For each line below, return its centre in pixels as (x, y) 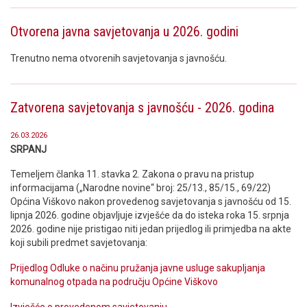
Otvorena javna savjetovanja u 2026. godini (124, 31)
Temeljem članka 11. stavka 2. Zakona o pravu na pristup (132, 174)
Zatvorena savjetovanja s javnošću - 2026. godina (142, 107)
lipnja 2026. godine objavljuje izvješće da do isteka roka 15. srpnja (150, 216)
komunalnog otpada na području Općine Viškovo (114, 282)
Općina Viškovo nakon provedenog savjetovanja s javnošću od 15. (151, 202)
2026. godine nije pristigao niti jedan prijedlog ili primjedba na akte (151, 229)
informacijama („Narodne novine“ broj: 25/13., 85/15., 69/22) (140, 188)
